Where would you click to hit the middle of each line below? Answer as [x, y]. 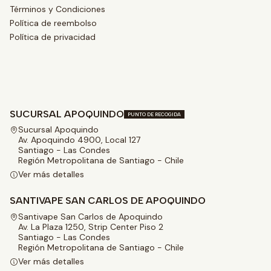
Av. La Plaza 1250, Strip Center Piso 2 [91, 227]
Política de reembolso [53, 23]
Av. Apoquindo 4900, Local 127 [79, 139]
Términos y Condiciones [57, 9]
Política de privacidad [53, 37]
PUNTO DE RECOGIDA [154, 114]
